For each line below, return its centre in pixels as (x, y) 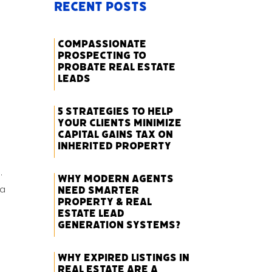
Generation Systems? (119, 225)
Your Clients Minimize (120, 123)
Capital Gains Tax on (116, 134)
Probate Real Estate (117, 67)
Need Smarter (99, 190)
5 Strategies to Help (116, 111)
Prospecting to (102, 56)
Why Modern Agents (116, 179)
